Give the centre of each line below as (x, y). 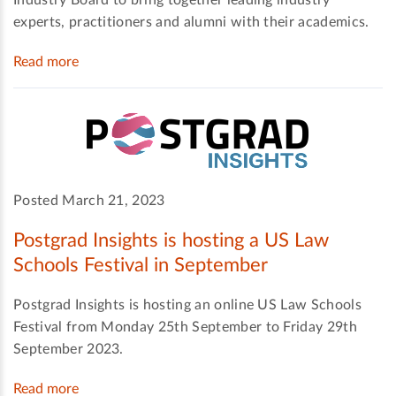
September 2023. (69, 349)
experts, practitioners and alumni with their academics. (191, 23)
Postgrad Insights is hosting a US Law (171, 241)
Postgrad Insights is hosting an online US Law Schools (187, 305)
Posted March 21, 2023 (89, 201)
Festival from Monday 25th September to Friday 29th (186, 327)
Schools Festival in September (141, 266)
